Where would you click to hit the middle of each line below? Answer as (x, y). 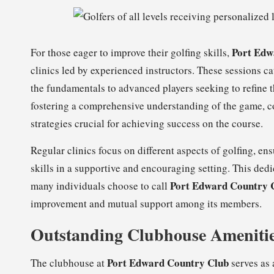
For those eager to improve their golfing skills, (131, 52)
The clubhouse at (69, 263)
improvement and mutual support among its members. (146, 203)
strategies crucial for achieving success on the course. (147, 123)
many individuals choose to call (100, 186)
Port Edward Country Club (168, 263)
